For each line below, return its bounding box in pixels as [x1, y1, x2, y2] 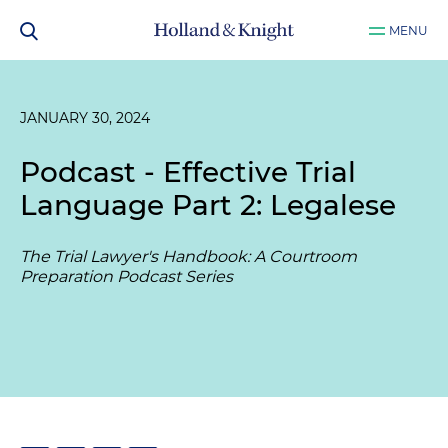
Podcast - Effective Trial [20, 155, 356, 189]
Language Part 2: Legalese [20, 188, 396, 222]
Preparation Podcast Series [20, 267, 233, 286]
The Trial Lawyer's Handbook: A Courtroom [20, 247, 357, 266]
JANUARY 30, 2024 [20, 109, 150, 127]
